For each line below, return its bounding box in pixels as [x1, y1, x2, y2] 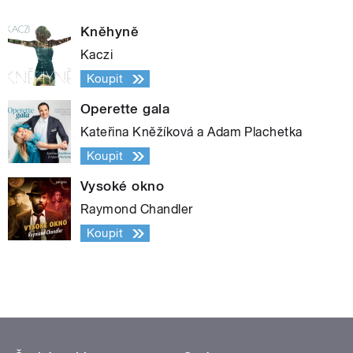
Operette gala [80, 101, 170, 117]
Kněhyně [80, 24, 139, 40]
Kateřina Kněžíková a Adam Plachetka [80, 124, 303, 140]
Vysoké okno [80, 178, 165, 195]
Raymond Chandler [80, 202, 193, 217]
